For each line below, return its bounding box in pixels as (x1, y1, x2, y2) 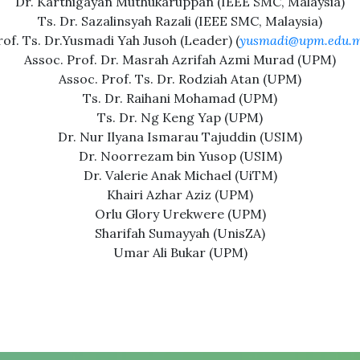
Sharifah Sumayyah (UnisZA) (95, 225, 265, 241)
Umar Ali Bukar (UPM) (112, 244, 247, 260)
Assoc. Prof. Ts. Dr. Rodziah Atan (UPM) (59, 71, 301, 87)
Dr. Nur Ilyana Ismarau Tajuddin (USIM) (58, 129, 302, 145)
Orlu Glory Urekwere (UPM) (94, 206, 266, 222)
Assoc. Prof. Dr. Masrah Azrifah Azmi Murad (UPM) (24, 51, 336, 67)
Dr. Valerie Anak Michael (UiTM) (83, 167, 277, 183)
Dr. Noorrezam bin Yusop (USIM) (78, 148, 282, 164)
